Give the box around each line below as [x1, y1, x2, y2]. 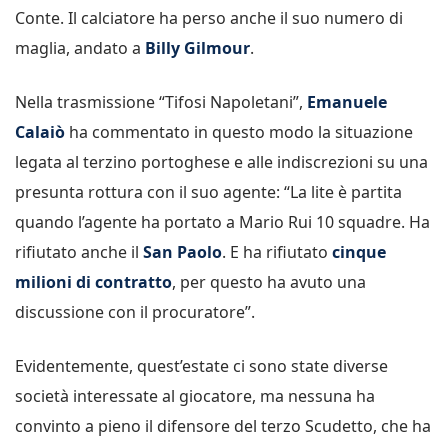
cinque [332, 241, 386, 263]
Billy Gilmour [145, 37, 250, 59]
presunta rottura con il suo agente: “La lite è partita [15, 181, 402, 203]
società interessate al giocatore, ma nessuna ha [15, 385, 375, 407]
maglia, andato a [15, 37, 145, 59]
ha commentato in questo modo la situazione [65, 121, 413, 143]
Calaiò [15, 121, 65, 143]
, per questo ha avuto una [172, 271, 366, 293]
